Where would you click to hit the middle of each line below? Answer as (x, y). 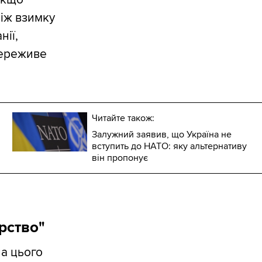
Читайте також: (123, 118)
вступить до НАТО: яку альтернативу (170, 146)
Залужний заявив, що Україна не (162, 135)
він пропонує (120, 158)
